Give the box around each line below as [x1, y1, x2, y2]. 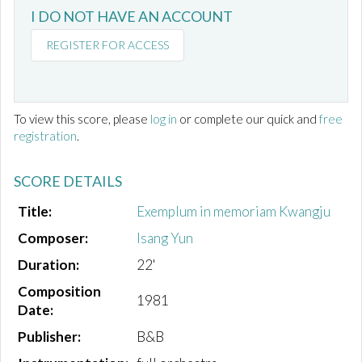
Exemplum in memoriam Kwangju [137, 203, 330, 221]
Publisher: [18, 328, 81, 346]
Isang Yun [137, 229, 193, 247]
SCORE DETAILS [14, 172, 122, 191]
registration [14, 128, 77, 144]
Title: [18, 203, 52, 221]
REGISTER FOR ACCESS [46, 38, 169, 53]
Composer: [18, 229, 88, 247]
